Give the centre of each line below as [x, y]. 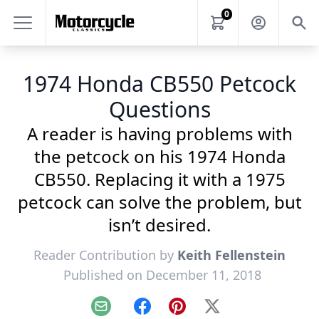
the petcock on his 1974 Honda [159, 156]
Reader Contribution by [105, 255]
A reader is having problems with [159, 134]
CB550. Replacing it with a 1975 [159, 179]
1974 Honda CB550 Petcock [159, 84]
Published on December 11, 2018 [162, 275]
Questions [159, 109]
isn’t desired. [159, 225]
